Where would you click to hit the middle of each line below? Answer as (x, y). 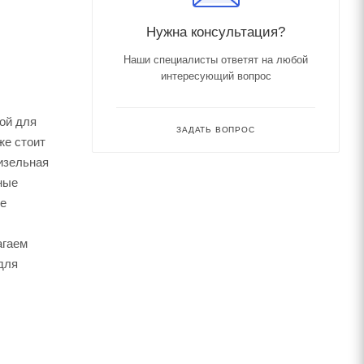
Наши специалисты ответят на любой (216, 59)
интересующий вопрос (216, 76)
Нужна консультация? (216, 31)
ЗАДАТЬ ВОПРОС (216, 129)
